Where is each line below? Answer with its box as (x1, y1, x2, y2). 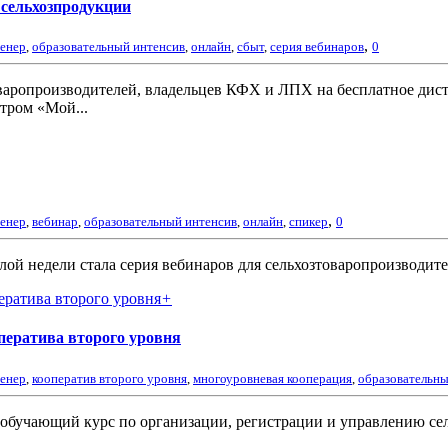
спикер (289, 214, 328, 229)
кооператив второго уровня (32, 370, 187, 386)
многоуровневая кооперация (193, 370, 352, 386)
